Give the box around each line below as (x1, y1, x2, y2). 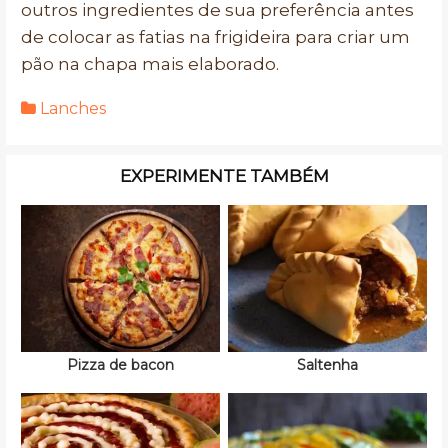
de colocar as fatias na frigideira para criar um (21, 27, 410, 48)
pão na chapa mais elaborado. (21, 54, 279, 75)
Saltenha (297, 356, 358, 375)
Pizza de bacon (67, 356, 174, 375)
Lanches (40, 99, 106, 119)
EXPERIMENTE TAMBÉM (119, 166, 329, 187)
